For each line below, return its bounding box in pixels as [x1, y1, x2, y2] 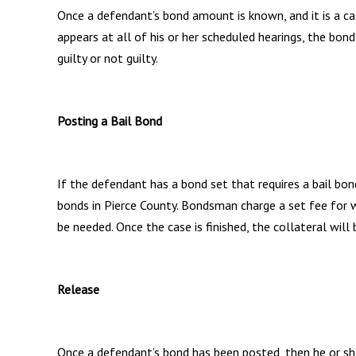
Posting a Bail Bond [57, 112, 162, 129]
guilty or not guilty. [57, 49, 158, 66]
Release [57, 281, 99, 297]
